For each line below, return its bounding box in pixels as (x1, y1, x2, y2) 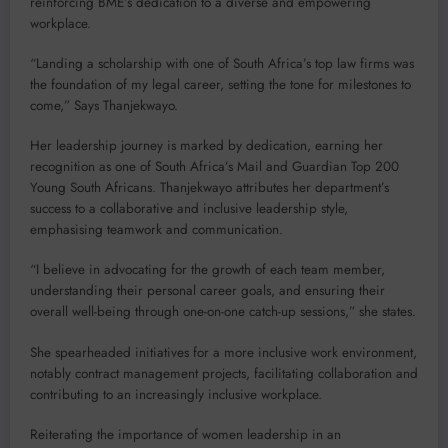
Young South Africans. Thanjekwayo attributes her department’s (30, 178, 389, 198)
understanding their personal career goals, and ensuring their (30, 281, 385, 301)
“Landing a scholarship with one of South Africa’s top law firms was (30, 53, 414, 73)
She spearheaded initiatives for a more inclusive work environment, (30, 342, 417, 362)
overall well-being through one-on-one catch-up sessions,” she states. (30, 302, 416, 322)
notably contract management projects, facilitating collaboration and (30, 363, 418, 383)
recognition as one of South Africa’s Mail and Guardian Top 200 (30, 157, 399, 177)
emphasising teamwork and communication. (30, 220, 283, 240)
